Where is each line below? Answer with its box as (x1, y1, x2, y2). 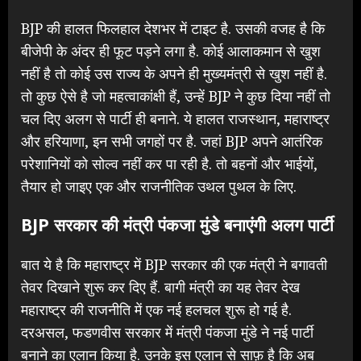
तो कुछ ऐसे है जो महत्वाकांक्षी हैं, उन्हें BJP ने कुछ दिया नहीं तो (21, 85, 330, 106)
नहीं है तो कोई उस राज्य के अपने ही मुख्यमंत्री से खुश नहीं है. (21, 63, 327, 83)
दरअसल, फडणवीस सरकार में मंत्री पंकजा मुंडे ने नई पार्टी (21, 322, 313, 342)
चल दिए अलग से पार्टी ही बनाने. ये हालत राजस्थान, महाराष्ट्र (21, 108, 330, 128)
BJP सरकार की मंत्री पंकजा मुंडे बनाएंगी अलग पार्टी (21, 212, 334, 238)
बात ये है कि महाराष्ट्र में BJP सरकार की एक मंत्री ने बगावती (21, 254, 327, 274)
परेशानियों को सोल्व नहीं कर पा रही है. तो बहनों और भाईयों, (21, 153, 317, 173)
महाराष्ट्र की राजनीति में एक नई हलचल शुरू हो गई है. (21, 299, 292, 319)
